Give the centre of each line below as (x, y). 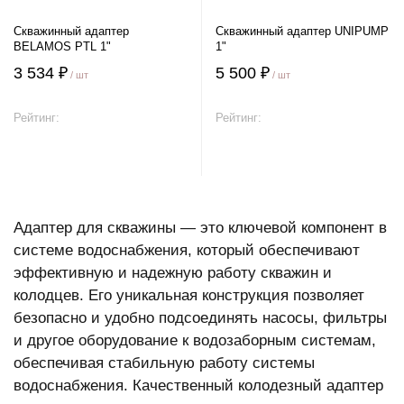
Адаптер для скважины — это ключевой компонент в (200, 228)
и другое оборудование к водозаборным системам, (195, 340)
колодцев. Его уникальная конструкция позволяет (189, 295)
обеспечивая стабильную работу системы (164, 363)
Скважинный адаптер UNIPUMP (302, 31)
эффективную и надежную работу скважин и (173, 273)
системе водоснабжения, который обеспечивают (187, 250)
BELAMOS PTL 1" (62, 46)
